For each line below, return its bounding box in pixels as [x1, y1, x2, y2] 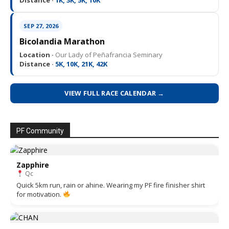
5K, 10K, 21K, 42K [54, 59, 107, 69]
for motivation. [16, 190, 63, 199]
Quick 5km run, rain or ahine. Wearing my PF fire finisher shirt [16, 180, 205, 190]
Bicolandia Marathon [19, 36, 105, 48]
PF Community [16, 127, 64, 135]
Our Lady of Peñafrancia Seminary [54, 50, 163, 60]
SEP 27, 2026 [24, 22, 58, 30]
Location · [19, 50, 54, 60]
